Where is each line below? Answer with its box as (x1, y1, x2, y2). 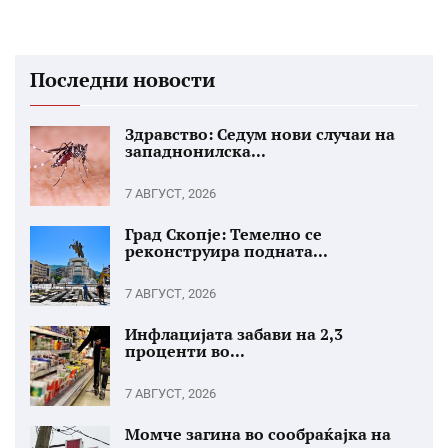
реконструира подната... (125, 240, 328, 262)
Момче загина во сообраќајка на (125, 423, 391, 445)
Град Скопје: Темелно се (125, 223, 322, 245)
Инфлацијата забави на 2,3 (125, 323, 343, 345)
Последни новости (30, 66, 215, 93)
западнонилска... (125, 140, 266, 162)
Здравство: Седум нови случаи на (125, 123, 395, 145)
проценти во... (125, 340, 245, 362)
